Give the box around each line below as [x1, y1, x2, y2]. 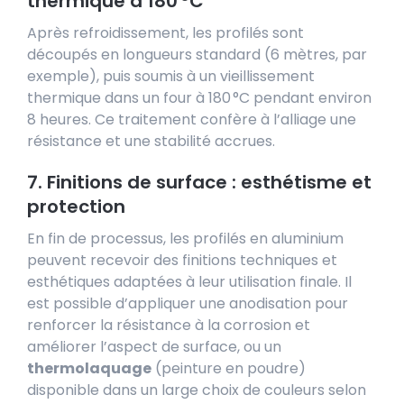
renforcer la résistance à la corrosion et [27, 314, 310, 335]
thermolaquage [27, 357, 151, 379]
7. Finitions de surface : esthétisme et [27, 169, 372, 195]
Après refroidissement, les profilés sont [27, 22, 304, 43]
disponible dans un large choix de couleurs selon [27, 379, 366, 400]
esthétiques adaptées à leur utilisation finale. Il [27, 271, 352, 292]
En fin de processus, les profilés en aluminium [27, 227, 344, 249]
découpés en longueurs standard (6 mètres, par [27, 43, 367, 65]
